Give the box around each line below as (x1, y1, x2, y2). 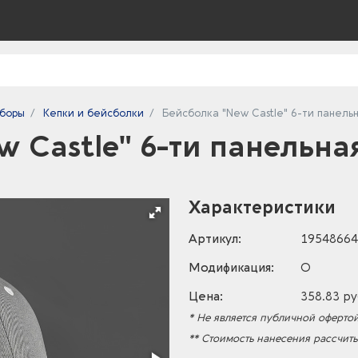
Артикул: (189, 232, 241, 246)
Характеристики (189, 197, 336, 218)
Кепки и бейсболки (43, 107, 144, 119)
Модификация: (189, 261, 274, 275)
